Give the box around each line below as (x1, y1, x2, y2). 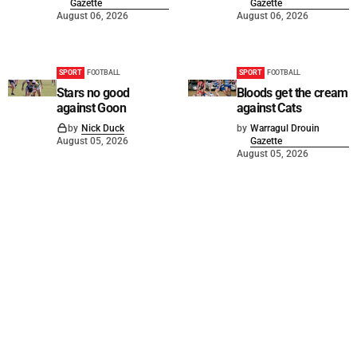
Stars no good (56, 85, 130, 101)
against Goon (56, 100, 126, 116)
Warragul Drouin (249, 123, 320, 135)
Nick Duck (80, 123, 124, 135)
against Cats (236, 100, 301, 116)
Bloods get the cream (236, 85, 348, 101)
